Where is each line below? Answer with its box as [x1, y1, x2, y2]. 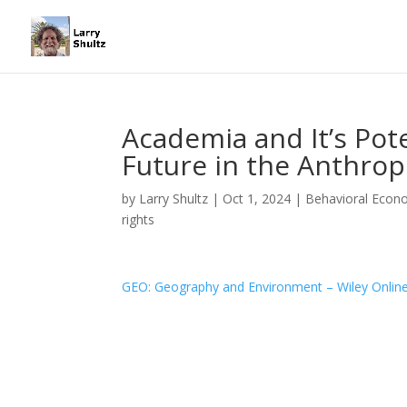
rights [122, 211, 155, 228]
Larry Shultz [139, 190, 209, 207]
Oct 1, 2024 [223, 190, 292, 207]
